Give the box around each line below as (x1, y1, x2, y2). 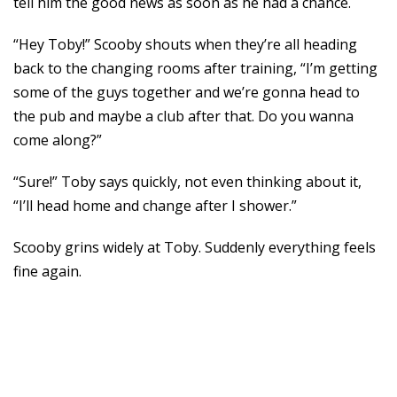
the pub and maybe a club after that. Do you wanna (13, 106, 354, 126)
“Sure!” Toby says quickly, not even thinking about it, (13, 172, 362, 191)
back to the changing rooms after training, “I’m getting (13, 58, 378, 78)
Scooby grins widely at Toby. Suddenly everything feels (13, 237, 376, 257)
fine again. (13, 261, 82, 281)
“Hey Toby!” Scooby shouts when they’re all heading (13, 35, 357, 54)
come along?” (13, 130, 102, 150)
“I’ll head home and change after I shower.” (13, 196, 297, 215)
